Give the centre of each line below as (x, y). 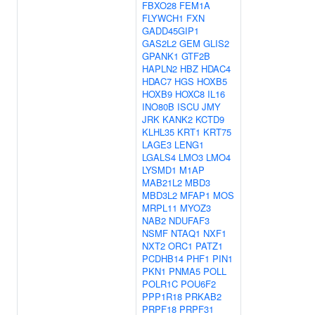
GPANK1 (160, 56)
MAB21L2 (162, 182)
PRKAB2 (203, 296)
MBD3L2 (160, 195)
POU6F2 (198, 284)
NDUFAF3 (189, 220)
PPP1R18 (162, 296)
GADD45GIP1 (171, 31)
